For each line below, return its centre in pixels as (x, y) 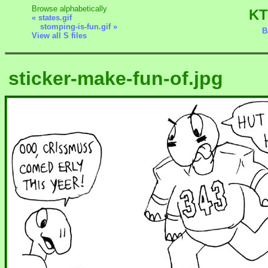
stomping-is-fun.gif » (78, 26)
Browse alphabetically (70, 8)
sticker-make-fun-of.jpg (116, 79)
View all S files (60, 35)
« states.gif (52, 17)
